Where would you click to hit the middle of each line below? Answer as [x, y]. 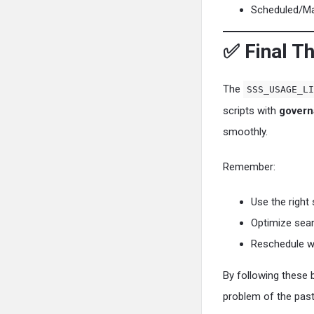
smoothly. [245, 131]
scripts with [251, 110]
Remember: [249, 166]
